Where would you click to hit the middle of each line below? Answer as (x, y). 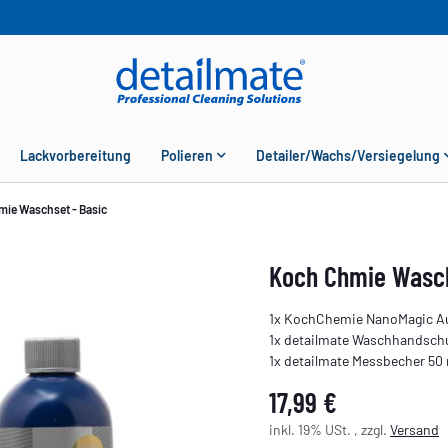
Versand (414, 429)
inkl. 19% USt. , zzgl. (329, 429)
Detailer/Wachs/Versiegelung (348, 155)
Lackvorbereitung (76, 155)
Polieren (187, 155)
